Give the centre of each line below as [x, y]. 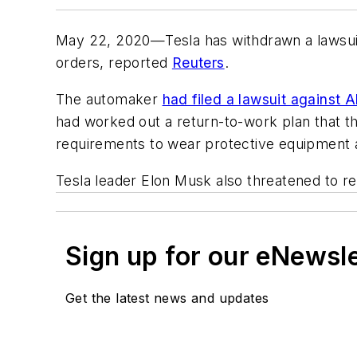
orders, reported [114, 63]
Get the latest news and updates [167, 298]
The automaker [109, 99]
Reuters [198, 63]
